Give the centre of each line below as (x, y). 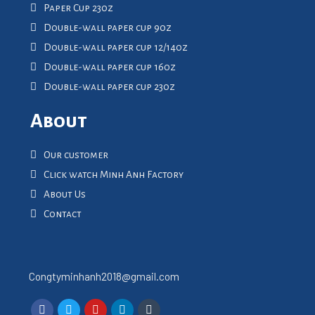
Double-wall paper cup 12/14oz (115, 48)
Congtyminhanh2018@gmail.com (104, 276)
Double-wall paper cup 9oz (107, 28)
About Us (64, 195)
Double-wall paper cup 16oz (109, 67)
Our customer (76, 155)
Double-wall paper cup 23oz (109, 87)
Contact (62, 214)
